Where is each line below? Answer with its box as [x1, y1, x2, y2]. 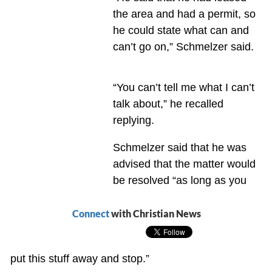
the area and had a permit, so [112, 7, 256, 20]
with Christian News [109, 207, 201, 219]
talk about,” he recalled [112, 97, 223, 110]
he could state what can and [112, 24, 249, 36]
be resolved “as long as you [112, 174, 246, 186]
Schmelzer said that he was [112, 141, 246, 154]
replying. [112, 114, 154, 126]
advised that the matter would [112, 157, 256, 170]
